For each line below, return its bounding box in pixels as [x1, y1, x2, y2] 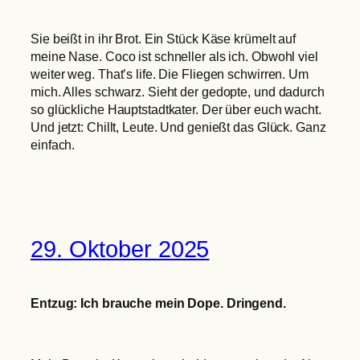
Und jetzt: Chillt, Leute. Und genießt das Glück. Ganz [31, 120, 326, 135]
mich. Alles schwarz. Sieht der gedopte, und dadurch [31, 84, 325, 100]
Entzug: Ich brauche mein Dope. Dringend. [31, 295, 286, 310]
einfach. [31, 137, 76, 153]
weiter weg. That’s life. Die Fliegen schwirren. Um [31, 67, 309, 82]
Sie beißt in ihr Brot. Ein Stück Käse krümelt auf [31, 31, 297, 47]
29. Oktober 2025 [31, 235, 210, 262]
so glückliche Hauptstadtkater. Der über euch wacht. [31, 102, 321, 117]
